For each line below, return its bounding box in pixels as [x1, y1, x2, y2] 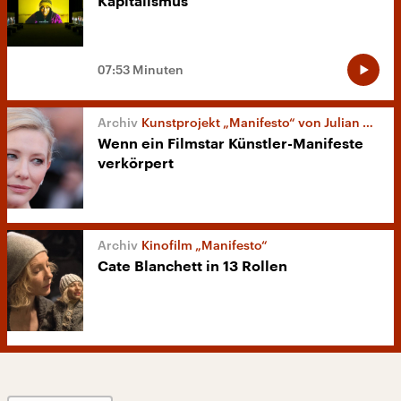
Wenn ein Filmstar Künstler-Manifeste [98, 137, 363, 152]
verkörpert [98, 157, 174, 172]
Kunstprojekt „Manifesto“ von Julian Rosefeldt [141, 115, 363, 131]
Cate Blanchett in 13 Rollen [98, 260, 287, 275]
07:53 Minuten [98, 62, 183, 78]
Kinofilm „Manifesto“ [141, 237, 268, 253]
